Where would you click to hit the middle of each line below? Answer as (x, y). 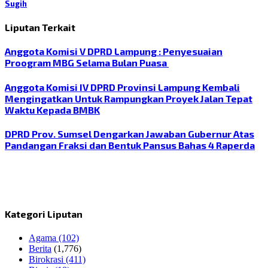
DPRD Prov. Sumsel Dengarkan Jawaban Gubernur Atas (130, 133)
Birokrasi (47, 259)
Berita (40, 248)
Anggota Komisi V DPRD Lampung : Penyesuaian (114, 51)
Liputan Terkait (40, 27)
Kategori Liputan (44, 214)
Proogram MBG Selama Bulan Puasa (87, 63)
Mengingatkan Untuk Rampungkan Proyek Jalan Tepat (129, 98)
